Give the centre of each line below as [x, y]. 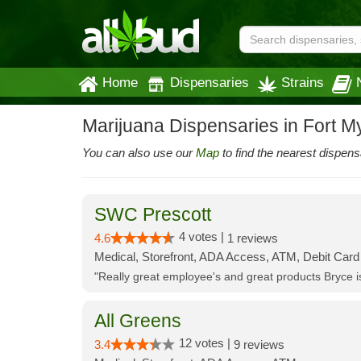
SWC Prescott [153, 215]
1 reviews [253, 238]
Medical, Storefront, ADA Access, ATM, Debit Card [227, 257]
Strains [303, 82]
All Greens [138, 321]
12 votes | [206, 343]
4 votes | [203, 237]
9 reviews [259, 344]
